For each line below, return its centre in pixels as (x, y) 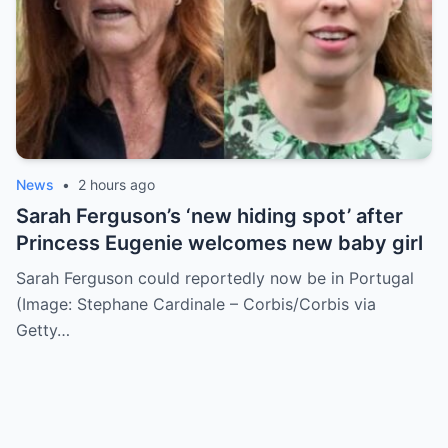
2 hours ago (116, 184)
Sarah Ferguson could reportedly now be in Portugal (215, 278)
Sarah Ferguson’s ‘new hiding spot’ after (209, 216)
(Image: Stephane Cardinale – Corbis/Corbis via (196, 304)
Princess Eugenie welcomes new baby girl (219, 243)
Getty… (43, 330)
